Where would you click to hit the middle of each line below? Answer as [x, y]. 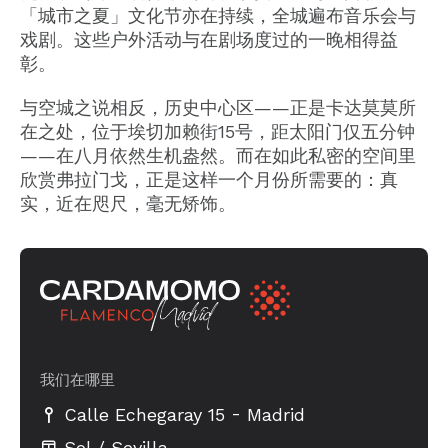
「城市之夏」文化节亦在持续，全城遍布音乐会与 [218, 16]
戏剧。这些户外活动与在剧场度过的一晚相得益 [209, 40]
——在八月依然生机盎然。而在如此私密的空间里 [218, 155]
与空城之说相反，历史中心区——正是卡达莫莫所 [218, 107]
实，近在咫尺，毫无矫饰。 [128, 203]
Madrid [276, 414]
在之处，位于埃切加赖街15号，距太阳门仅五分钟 [217, 131]
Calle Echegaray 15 [144, 414]
